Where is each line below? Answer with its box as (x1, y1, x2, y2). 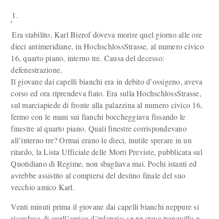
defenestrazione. (11, 65, 63, 75)
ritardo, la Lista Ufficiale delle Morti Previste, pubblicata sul (11, 147, 202, 157)
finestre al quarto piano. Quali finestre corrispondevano (11, 123, 187, 133)
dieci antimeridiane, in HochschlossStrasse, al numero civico (11, 41, 204, 51)
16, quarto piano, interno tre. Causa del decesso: (11, 53, 165, 63)
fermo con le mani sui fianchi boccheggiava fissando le (11, 111, 186, 122)
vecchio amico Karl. (11, 182, 75, 192)
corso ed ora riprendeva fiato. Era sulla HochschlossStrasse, (11, 88, 201, 98)
